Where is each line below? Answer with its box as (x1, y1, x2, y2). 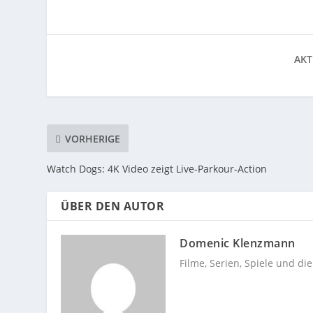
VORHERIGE (65, 131, 121, 145)
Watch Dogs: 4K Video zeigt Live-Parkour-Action (47, 162, 268, 176)
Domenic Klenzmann (180, 235, 296, 252)
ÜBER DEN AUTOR (61, 198, 165, 214)
